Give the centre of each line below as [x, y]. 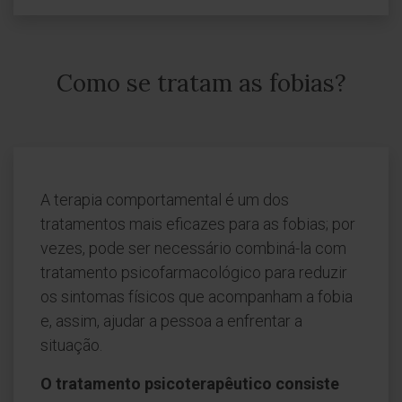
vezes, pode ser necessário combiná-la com [193, 248]
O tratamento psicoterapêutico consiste [190, 384]
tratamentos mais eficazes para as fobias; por [198, 224]
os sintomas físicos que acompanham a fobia [197, 297]
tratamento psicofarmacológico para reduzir [194, 272]
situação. [71, 345]
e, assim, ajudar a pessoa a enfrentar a [171, 321]
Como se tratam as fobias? [201, 83]
